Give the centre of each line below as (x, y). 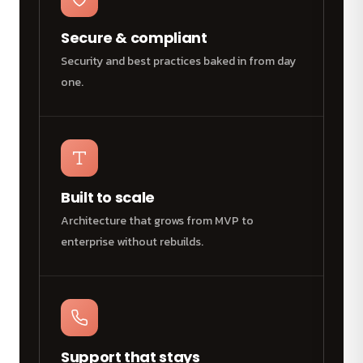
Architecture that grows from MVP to (157, 220)
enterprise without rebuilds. (132, 241)
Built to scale (108, 197)
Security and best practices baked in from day (178, 61)
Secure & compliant (134, 37)
